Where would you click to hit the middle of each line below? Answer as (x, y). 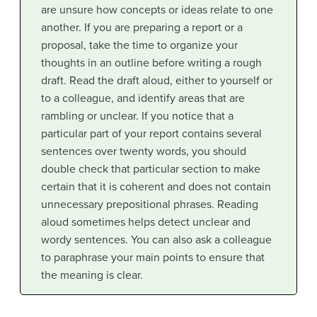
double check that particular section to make (150, 169)
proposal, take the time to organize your (139, 45)
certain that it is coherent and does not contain (156, 186)
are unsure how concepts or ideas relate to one (157, 10)
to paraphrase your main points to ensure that (152, 257)
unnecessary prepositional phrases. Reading (149, 204)
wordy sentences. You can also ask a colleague (156, 240)
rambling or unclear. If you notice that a (137, 116)
